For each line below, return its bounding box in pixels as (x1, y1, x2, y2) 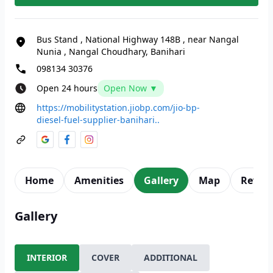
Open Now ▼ (104, 82, 158, 94)
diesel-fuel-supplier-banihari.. (37, 114, 160, 126)
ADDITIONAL (144, 252, 197, 263)
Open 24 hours (37, 82, 97, 94)
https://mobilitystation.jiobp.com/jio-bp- (37, 102, 200, 113)
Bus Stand (37, 34, 78, 45)
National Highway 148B (85, 34, 180, 45)
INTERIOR (27, 252, 67, 263)
